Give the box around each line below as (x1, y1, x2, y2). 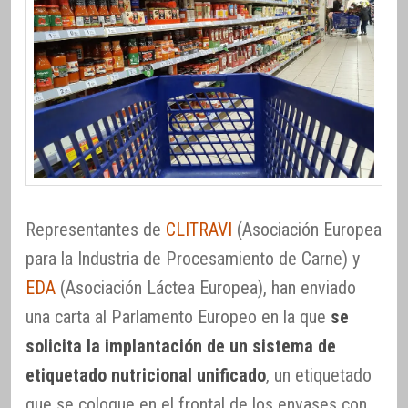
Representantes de (25, 219, 166, 241)
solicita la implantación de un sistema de (25, 335, 336, 358)
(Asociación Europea (232, 219, 382, 241)
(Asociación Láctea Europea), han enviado (56, 277, 356, 300)
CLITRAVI (166, 219, 232, 241)
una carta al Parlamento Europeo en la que (25, 306, 331, 329)
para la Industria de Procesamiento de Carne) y (25, 248, 360, 270)
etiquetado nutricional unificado (25, 364, 266, 387)
